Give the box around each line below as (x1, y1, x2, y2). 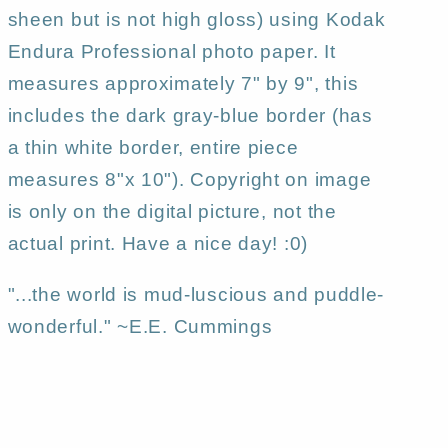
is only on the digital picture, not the (7, 200, 337, 222)
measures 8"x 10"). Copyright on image (7, 168, 372, 190)
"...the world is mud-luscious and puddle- (7, 283, 385, 305)
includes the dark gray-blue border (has (7, 104, 373, 126)
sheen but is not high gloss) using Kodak (7, 8, 386, 30)
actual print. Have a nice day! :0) (7, 232, 309, 254)
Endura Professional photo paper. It (7, 40, 336, 62)
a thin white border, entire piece (7, 136, 299, 158)
